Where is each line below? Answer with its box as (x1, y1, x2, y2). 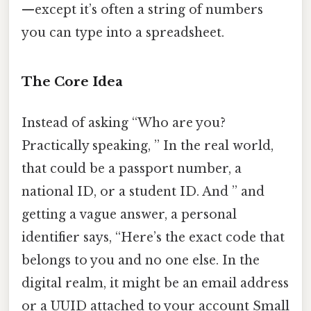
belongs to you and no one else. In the (22, 253, 260, 269)
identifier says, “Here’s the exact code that (22, 230, 285, 246)
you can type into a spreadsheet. (22, 25, 224, 41)
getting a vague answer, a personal (22, 207, 237, 223)
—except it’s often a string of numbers (22, 2, 263, 18)
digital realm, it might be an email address (22, 276, 289, 292)
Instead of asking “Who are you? (22, 115, 226, 131)
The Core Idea (22, 74, 123, 90)
